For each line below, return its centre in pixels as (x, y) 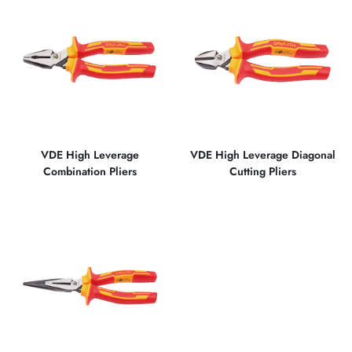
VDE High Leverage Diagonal (262, 154)
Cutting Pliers (262, 171)
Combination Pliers (90, 171)
